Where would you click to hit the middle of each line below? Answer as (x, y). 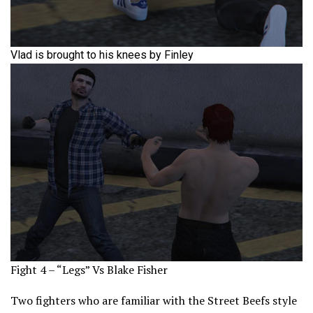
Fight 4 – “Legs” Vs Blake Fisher (89, 270)
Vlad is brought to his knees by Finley (102, 54)
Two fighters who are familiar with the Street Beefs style (154, 301)
